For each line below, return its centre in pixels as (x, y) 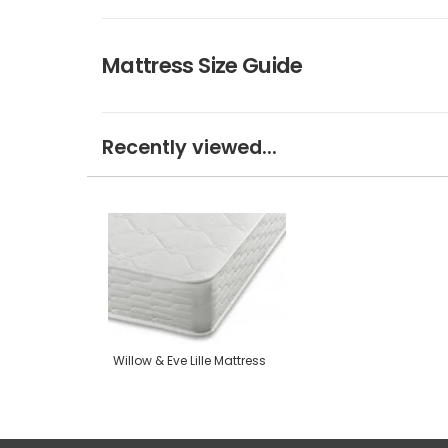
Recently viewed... (189, 148)
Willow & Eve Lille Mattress (189, 360)
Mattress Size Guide (202, 66)
